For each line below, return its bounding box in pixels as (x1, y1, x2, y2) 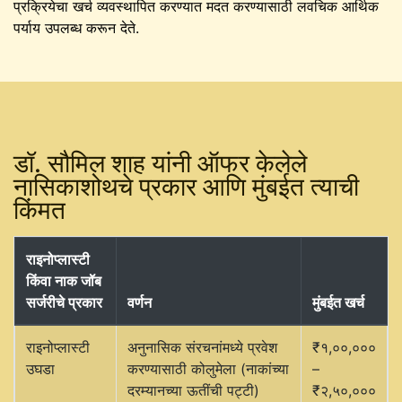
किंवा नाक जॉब (26, 271, 101, 290)
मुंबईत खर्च (312, 293, 364, 311)
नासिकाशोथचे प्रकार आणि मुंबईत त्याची (13, 170, 359, 202)
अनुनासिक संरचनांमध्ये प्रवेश (127, 337, 277, 356)
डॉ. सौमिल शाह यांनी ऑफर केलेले (13, 147, 307, 179)
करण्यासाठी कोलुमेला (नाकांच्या (127, 359, 289, 378)
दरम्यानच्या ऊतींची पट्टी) (127, 380, 259, 399)
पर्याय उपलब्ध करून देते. (13, 18, 139, 37)
